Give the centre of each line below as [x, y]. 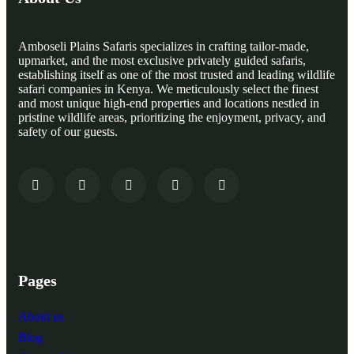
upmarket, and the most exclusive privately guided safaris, [162, 61]
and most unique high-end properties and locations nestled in [169, 104]
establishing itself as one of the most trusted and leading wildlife [177, 75]
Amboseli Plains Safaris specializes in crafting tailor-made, [164, 47]
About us [41, 316]
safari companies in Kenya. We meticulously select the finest [168, 89]
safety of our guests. [68, 132]
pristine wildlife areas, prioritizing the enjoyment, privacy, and [172, 118]
